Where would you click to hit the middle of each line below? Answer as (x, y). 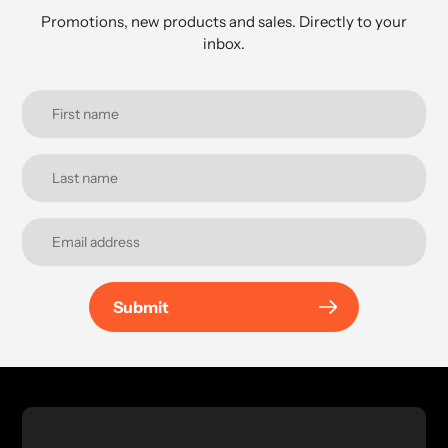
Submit (141, 307)
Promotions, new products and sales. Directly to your (224, 22)
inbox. (224, 44)
